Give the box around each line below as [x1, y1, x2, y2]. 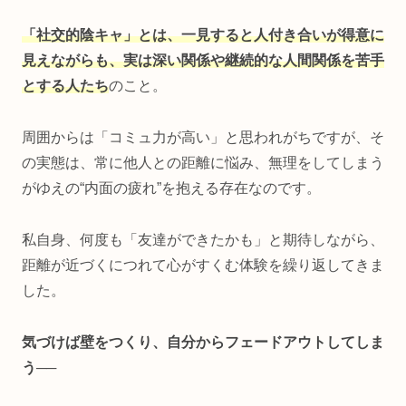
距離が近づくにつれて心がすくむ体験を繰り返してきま [22, 256, 384, 273]
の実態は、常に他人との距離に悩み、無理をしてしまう [22, 155, 384, 171]
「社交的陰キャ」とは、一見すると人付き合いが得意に [22, 27, 384, 43]
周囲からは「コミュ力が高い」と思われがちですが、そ [22, 130, 384, 146]
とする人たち [22, 78, 109, 94]
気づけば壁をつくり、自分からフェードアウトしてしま [22, 333, 384, 350]
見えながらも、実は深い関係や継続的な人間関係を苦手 [22, 53, 384, 69]
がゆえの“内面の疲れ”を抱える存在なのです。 [22, 180, 321, 197]
